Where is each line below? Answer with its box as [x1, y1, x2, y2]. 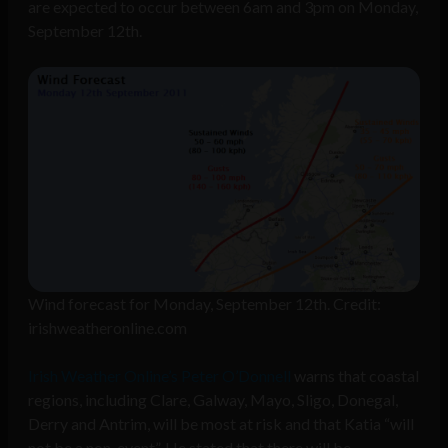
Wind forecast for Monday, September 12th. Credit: [28, 293, 381, 313]
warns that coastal [291, 365, 419, 385]
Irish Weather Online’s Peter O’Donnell [28, 365, 291, 385]
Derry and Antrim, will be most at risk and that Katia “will [28, 413, 414, 433]
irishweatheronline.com [28, 317, 187, 337]
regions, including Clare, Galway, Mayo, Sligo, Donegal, [28, 389, 398, 409]
